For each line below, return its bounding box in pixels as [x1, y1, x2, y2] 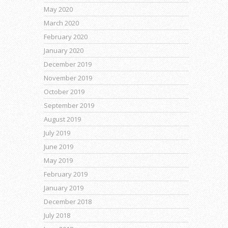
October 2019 [44, 87, 84, 96]
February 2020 [44, 32, 88, 41]
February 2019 [44, 169, 88, 179]
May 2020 [44, 5, 73, 14]
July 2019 [44, 128, 70, 137]
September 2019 [44, 101, 94, 110]
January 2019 [44, 183, 83, 192]
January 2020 [44, 46, 83, 55]
